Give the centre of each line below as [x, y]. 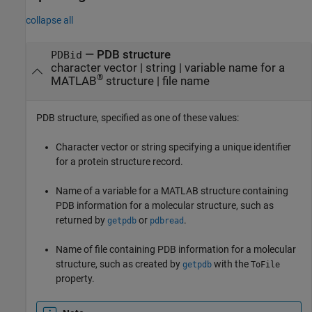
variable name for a [234, 68]
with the [231, 264]
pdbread [167, 220]
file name [186, 81]
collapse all [49, 20]
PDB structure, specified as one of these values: [138, 117]
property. [75, 278]
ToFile [265, 264]
